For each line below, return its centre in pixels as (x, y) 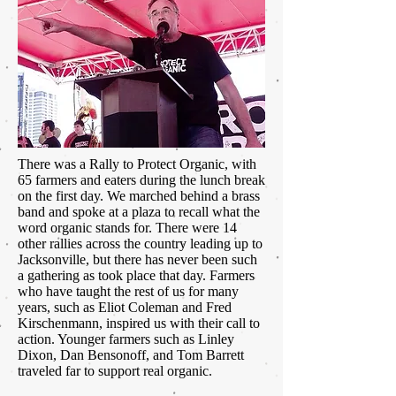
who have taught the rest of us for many (128, 292)
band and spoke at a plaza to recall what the (139, 212)
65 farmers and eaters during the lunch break (141, 180)
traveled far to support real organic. (115, 371)
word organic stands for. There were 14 (127, 228)
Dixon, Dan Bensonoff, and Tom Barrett (131, 355)
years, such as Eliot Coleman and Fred (125, 308)
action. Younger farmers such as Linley (126, 339)
